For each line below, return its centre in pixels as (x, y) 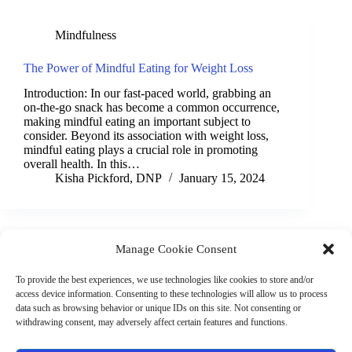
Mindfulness (86, 35)
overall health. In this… (82, 164)
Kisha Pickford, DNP (108, 178)
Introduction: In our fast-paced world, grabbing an (147, 93)
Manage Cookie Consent (176, 249)
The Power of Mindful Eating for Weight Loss (138, 68)
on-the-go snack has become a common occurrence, (152, 108)
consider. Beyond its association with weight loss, (146, 136)
